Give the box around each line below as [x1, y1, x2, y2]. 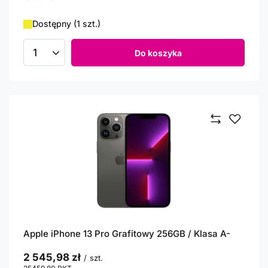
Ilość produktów [33, 52, 102, 63]
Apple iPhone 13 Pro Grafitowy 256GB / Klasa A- [23, 228, 230, 239]
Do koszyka [134, 47, 182, 58]
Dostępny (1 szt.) [32, 19, 100, 29]
